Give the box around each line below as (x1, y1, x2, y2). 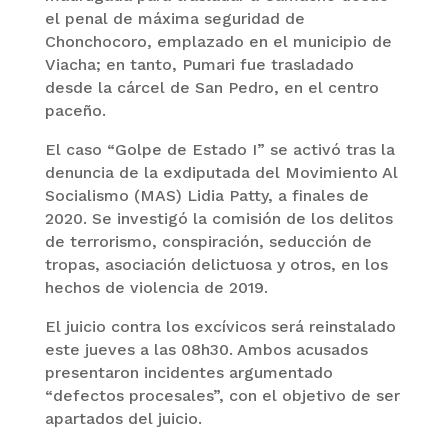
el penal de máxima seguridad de (44, 9, 305, 29)
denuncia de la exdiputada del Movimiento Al (44, 163, 398, 183)
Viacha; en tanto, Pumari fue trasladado (44, 55, 354, 75)
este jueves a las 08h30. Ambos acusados (44, 340, 368, 360)
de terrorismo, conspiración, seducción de (44, 232, 372, 252)
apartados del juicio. (44, 409, 202, 429)
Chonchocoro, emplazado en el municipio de (44, 32, 392, 52)
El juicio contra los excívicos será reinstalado (44, 317, 396, 337)
